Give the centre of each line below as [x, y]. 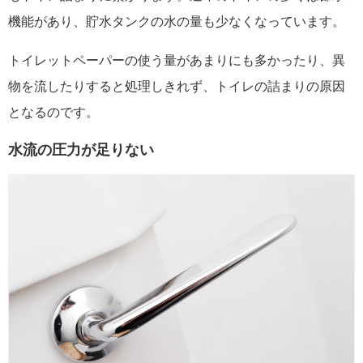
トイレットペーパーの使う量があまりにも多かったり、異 [177, 60]
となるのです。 [53, 112]
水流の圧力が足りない [81, 150]
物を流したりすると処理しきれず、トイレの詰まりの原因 [177, 86]
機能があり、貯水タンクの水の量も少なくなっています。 [177, 21]
